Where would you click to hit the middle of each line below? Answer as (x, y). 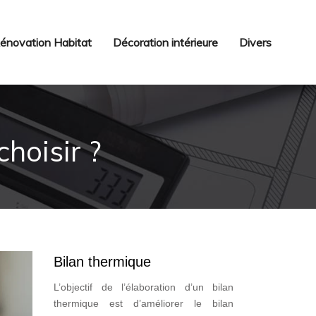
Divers (255, 42)
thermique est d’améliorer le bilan (144, 303)
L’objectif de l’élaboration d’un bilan (144, 287)
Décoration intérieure (165, 42)
